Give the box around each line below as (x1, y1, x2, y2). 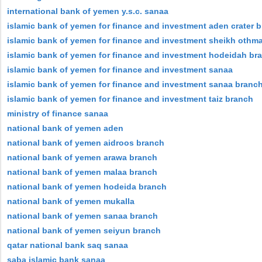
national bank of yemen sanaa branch (7, 211, 158, 220)
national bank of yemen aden (7, 123, 123, 133)
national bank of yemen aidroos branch (7, 138, 164, 147)
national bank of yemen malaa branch (7, 167, 157, 177)
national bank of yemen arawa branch (7, 153, 157, 162)
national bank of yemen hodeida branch (7, 182, 167, 191)
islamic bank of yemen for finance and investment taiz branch (7, 94, 253, 104)
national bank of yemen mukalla (7, 196, 135, 206)
